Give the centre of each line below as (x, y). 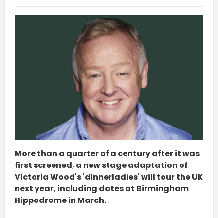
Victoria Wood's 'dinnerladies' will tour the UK (109, 177)
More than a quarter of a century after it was (107, 154)
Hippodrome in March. (60, 200)
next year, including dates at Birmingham (102, 189)
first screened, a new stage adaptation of (101, 165)
